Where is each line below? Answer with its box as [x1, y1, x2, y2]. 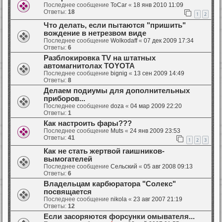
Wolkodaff [111, 37, 137, 44]
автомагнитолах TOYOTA [44, 62, 135, 70]
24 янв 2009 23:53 [130, 127, 180, 134]
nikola [111, 195, 127, 203]
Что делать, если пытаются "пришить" [44, 21, 186, 29]
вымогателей [44, 155, 92, 163]
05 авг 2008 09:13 [144, 163, 193, 170]
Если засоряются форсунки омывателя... [44, 212, 195, 221]
